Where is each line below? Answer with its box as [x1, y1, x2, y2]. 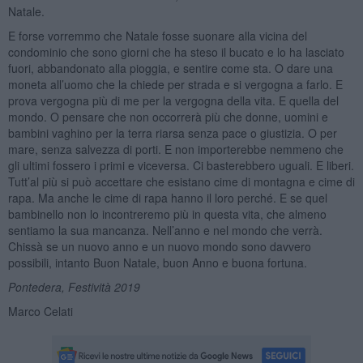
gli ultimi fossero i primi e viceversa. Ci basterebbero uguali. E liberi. [7, 156, 354, 173]
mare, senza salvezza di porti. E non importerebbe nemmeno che [7, 140, 344, 157]
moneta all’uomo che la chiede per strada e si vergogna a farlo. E [7, 75, 343, 92]
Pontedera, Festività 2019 [7, 278, 143, 295]
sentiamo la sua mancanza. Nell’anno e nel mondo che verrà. [7, 221, 322, 238]
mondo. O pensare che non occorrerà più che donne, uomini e [7, 108, 328, 125]
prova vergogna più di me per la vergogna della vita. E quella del [7, 92, 339, 109]
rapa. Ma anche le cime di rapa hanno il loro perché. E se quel [7, 189, 327, 206]
